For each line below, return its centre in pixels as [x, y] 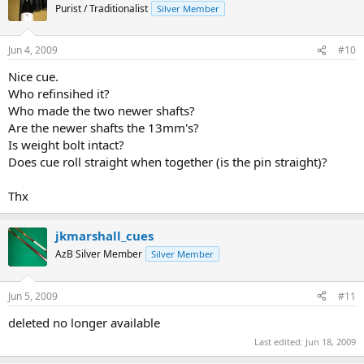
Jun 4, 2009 [33, 50]
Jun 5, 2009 [33, 296]
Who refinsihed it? [59, 94]
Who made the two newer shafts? [102, 111]
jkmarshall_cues [104, 236]
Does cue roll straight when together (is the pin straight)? [168, 162]
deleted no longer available [84, 322]
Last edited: [280, 342]
